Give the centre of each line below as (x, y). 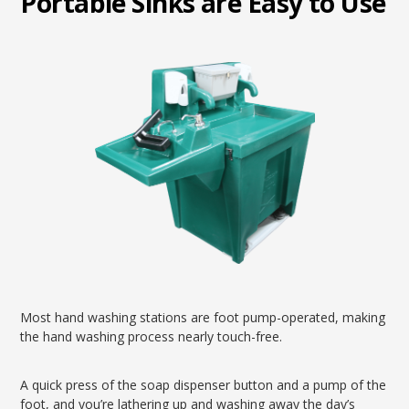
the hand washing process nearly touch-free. (152, 336)
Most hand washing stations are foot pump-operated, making (203, 317)
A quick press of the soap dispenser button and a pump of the (204, 385)
